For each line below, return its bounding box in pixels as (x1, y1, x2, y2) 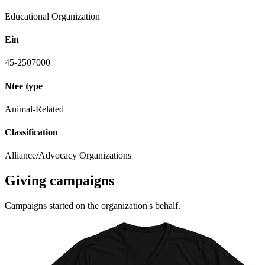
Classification (5, 127, 58, 138)
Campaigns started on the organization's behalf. (5, 201, 180, 211)
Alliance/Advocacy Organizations (5, 150, 131, 161)
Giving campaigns (5, 173, 114, 189)
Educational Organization (5, 11, 100, 21)
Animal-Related (5, 104, 64, 114)
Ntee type (5, 80, 43, 91)
